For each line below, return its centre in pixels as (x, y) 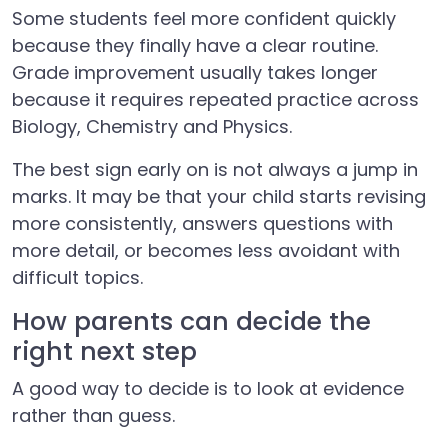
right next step (104, 351)
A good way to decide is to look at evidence (208, 388)
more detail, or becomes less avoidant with (206, 250)
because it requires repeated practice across (215, 99)
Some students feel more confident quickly (204, 18)
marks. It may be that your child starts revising (219, 196)
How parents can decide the (191, 321)
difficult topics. (77, 277)
